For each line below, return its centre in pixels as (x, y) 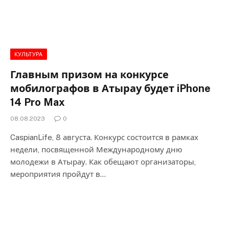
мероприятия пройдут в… (58, 174)
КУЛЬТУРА (29, 54)
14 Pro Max (38, 102)
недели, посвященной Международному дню (96, 149)
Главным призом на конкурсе (89, 74)
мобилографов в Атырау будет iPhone (110, 88)
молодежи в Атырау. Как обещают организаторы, (103, 162)
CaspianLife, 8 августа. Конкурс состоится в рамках (104, 137)
